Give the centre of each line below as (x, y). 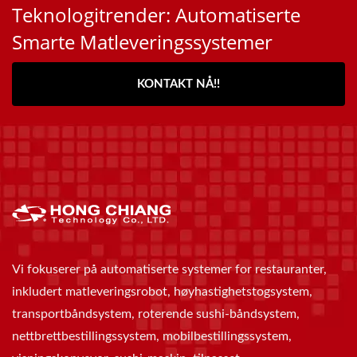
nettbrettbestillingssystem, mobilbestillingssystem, (152, 337)
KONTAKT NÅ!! (178, 84)
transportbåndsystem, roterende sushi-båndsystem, (156, 314)
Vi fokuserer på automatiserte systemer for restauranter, (169, 270)
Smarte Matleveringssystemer (142, 42)
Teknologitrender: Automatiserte (156, 15)
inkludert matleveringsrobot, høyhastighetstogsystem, (162, 292)
